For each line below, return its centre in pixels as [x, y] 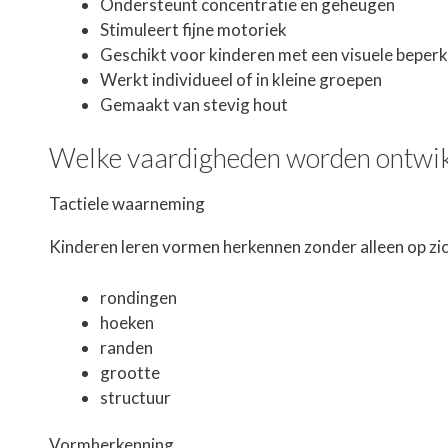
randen [126, 347]
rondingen [138, 297]
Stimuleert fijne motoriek [193, 29]
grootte [130, 372]
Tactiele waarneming [127, 204]
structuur [135, 397]
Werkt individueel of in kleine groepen [241, 79]
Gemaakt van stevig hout [194, 104]
